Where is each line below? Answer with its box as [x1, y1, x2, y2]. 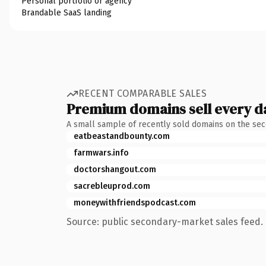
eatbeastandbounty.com [74, 131, 170, 141]
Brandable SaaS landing [21, 7, 112, 18]
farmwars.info [74, 147, 129, 158]
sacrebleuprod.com [74, 180, 150, 191]
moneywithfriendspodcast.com [74, 197, 196, 208]
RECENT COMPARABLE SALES [78, 88, 207, 99]
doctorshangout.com [74, 164, 156, 175]
